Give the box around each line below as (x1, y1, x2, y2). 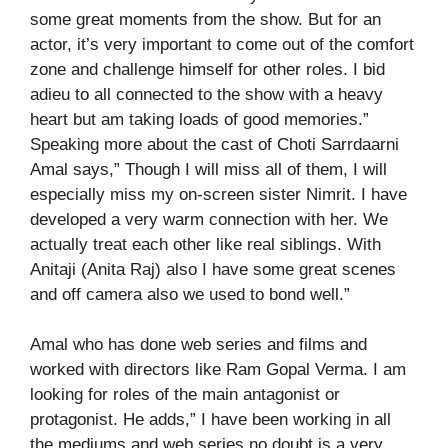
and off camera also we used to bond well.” (30, 284, 350, 304)
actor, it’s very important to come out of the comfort (30, 34, 414, 54)
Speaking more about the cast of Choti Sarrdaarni (30, 134, 399, 154)
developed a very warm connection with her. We (30, 209, 388, 229)
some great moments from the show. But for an (30, 9, 381, 29)
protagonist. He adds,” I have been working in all (30, 410, 391, 429)
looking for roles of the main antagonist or (30, 385, 340, 404)
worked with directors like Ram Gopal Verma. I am (30, 360, 406, 379)
